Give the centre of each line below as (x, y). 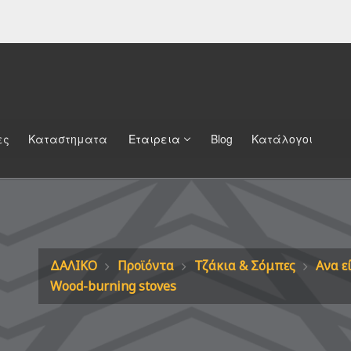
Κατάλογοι (280, 139)
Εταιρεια (151, 139)
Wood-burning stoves (113, 286)
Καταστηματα (66, 139)
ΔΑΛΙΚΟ (74, 266)
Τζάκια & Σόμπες (245, 266)
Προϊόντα (146, 266)
